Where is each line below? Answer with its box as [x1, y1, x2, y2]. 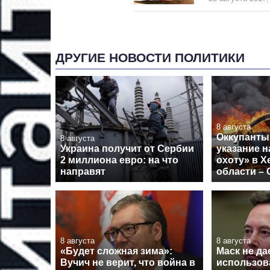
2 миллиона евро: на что [60, 154, 178, 165]
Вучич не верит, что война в [60, 257, 195, 268]
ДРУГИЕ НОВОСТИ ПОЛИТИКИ [55, 51, 245, 65]
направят [60, 166, 105, 177]
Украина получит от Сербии [60, 143, 194, 154]
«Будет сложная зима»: [60, 245, 172, 256]
